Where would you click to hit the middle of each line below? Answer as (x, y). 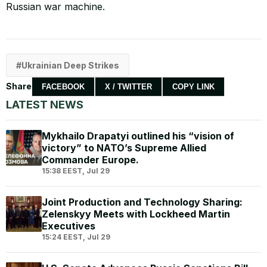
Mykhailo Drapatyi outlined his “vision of (138, 136)
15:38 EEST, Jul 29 (76, 170)
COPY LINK (193, 86)
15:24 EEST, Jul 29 (76, 237)
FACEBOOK (63, 86)
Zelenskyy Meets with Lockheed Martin (136, 214)
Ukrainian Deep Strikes (70, 65)
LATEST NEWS (45, 104)
